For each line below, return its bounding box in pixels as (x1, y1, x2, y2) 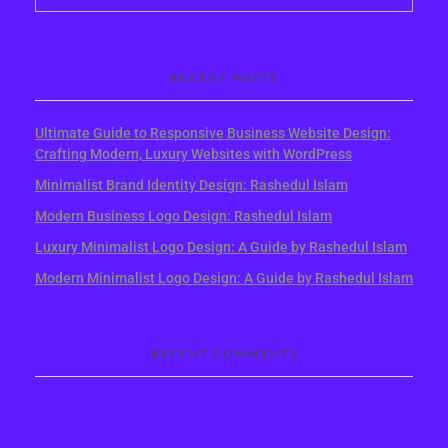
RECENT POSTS (170, 70, 278, 86)
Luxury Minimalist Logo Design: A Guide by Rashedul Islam (35, 238, 407, 255)
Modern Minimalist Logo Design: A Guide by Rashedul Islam (35, 269, 413, 286)
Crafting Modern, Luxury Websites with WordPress (35, 146, 352, 163)
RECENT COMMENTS (150, 346, 298, 362)
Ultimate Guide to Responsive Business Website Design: (35, 125, 391, 142)
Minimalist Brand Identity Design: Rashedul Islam (35, 177, 348, 194)
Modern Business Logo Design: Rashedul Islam (35, 207, 332, 224)
